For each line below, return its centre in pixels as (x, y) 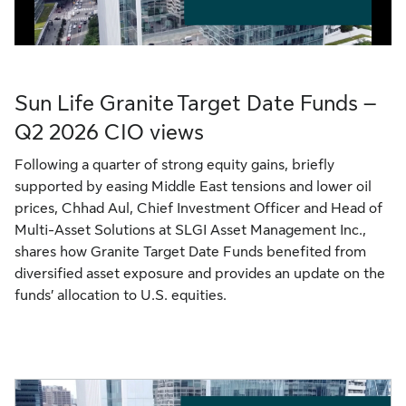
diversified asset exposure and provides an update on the (200, 274)
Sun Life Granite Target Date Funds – (195, 103)
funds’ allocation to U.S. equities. (121, 295)
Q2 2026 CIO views (109, 132)
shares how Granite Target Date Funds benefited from (190, 252)
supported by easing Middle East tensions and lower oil (193, 187)
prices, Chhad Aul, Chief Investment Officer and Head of (198, 208)
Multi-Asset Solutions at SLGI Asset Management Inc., (190, 230)
